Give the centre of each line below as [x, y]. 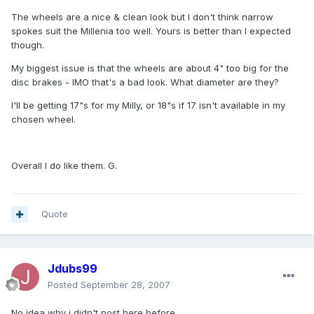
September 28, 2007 [125, 285]
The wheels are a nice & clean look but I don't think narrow [142, 17]
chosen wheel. [43, 120]
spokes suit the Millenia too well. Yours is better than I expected [151, 31]
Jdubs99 [73, 269]
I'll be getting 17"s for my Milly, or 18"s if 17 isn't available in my [148, 105]
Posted [64, 285]
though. [28, 45]
